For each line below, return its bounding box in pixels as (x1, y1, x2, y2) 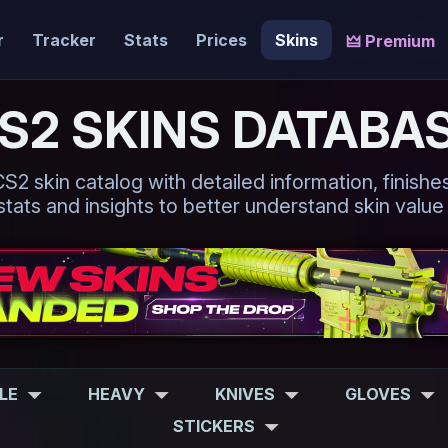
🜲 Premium (345, 31, 435, 51)
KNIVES (214, 384, 275, 404)
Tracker (31, 29, 96, 50)
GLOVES (344, 384, 411, 404)
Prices (195, 29, 247, 50)
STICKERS (173, 416, 255, 436)
